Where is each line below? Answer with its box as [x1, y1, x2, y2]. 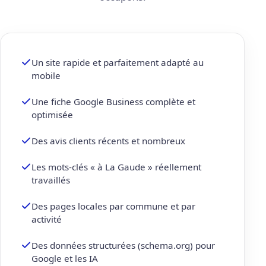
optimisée [31, 109, 73, 121]
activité [31, 213, 62, 226]
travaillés [31, 174, 70, 186]
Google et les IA [31, 252, 98, 265]
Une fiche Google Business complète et [31, 96, 195, 108]
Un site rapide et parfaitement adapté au [31, 56, 204, 69]
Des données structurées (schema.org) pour [31, 239, 215, 252]
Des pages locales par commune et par [31, 200, 195, 213]
